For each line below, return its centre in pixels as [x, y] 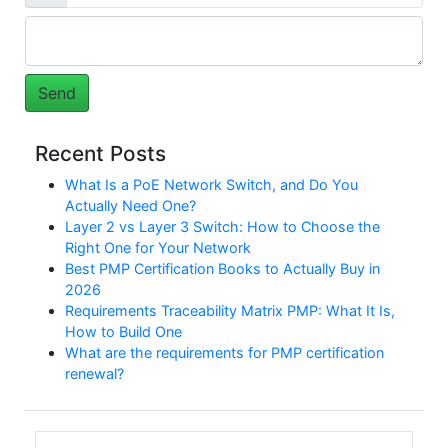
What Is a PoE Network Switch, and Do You [211, 184]
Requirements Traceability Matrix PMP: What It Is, [230, 310]
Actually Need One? [130, 205]
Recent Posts [100, 153]
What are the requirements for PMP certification [224, 352]
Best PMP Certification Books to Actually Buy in [222, 268]
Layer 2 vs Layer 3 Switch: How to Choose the [222, 226]
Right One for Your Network [158, 247]
